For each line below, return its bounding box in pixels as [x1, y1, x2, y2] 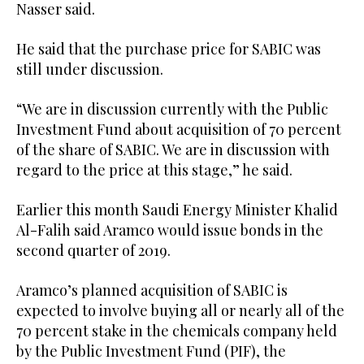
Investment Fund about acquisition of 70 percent [16, 119, 341, 139]
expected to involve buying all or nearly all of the [16, 300, 344, 320]
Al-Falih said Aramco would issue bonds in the [16, 219, 323, 240]
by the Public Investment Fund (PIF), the [16, 340, 286, 361]
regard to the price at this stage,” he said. [16, 159, 292, 180]
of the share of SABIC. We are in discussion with [16, 139, 330, 159]
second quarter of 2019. [16, 240, 171, 260]
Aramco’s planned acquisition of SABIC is [16, 279, 288, 300]
